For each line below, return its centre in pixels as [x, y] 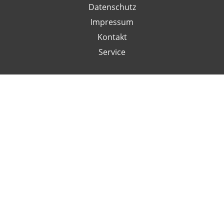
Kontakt [112, 36]
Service [112, 51]
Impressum [112, 21]
